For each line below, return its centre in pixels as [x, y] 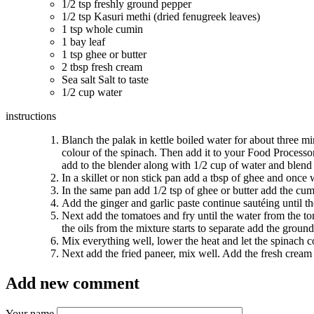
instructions [31, 116]
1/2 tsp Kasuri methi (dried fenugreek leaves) [161, 17]
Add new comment [73, 284]
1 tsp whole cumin [104, 29]
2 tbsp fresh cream [103, 67]
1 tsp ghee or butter [104, 55]
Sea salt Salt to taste [107, 80]
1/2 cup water [93, 93]
